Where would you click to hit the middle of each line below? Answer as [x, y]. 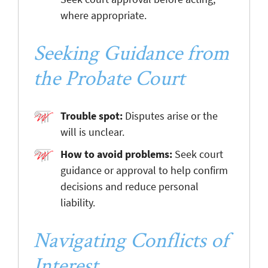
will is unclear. [92, 132]
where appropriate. [103, 15]
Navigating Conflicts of [131, 239]
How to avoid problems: [116, 154]
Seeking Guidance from [131, 52]
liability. [78, 202]
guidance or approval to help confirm [144, 170]
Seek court [198, 154]
